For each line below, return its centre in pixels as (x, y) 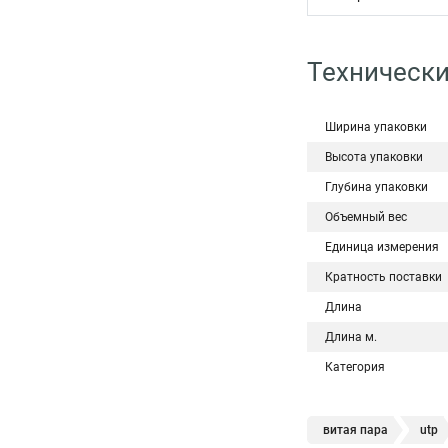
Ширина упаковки (376, 127)
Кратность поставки (383, 277)
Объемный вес (366, 217)
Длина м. (351, 337)
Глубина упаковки (376, 187)
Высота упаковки (374, 157)
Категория (355, 367)
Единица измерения (382, 247)
